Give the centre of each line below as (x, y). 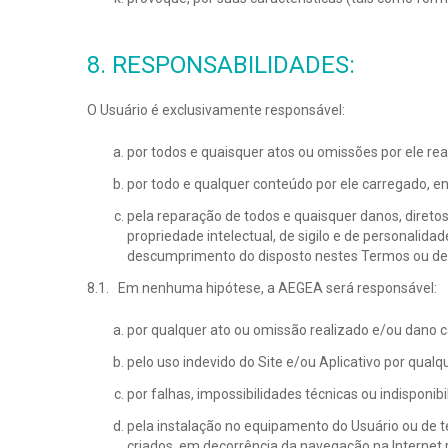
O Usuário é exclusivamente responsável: (216, 110)
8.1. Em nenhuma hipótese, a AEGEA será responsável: (262, 288)
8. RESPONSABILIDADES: (221, 65)
